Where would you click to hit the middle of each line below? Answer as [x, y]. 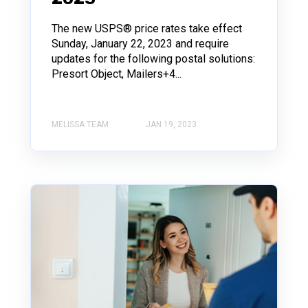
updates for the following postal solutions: [153, 58]
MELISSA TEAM [80, 125]
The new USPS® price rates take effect [147, 28]
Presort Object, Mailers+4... [117, 74]
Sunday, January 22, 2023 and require [140, 43]
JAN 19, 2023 [171, 125]
